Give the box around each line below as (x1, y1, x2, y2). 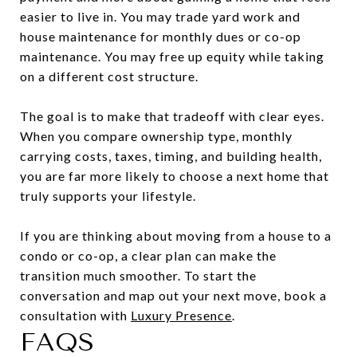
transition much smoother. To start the (20, 267, 257, 283)
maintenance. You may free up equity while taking (20, 48, 324, 64)
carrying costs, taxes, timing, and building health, (20, 147, 322, 163)
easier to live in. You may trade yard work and (20, 8, 300, 24)
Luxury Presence (131, 307, 232, 323)
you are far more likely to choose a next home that (20, 167, 329, 183)
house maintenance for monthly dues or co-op (20, 28, 301, 44)
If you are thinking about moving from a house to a (20, 227, 331, 243)
